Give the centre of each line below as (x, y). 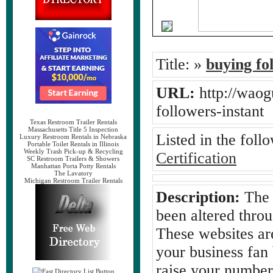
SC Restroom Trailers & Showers (73, 158)
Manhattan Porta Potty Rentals (73, 166)
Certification (196, 158)
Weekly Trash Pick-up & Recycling (73, 151)
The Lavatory (73, 173)
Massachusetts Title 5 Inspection (73, 129)
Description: (198, 197)
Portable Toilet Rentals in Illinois (73, 144)
